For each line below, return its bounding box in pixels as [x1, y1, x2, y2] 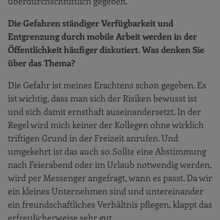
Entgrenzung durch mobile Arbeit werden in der [8, 30, 197, 42]
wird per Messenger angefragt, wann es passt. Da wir [8, 171, 212, 184]
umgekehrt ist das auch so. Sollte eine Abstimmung [8, 145, 206, 157]
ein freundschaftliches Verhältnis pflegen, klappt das [8, 198, 212, 210]
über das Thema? [8, 56, 75, 69]
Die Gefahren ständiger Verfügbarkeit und [8, 17, 173, 29]
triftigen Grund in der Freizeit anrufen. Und [8, 132, 178, 144]
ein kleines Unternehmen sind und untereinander [8, 185, 203, 197]
